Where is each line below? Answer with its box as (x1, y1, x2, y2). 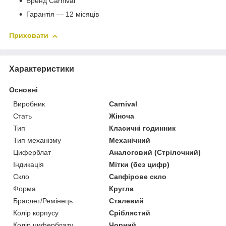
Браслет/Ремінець (13, 196, 73, 205)
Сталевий (109, 196, 144, 205)
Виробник (13, 99, 45, 108)
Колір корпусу (13, 208, 59, 217)
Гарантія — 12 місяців (26, 10, 99, 19)
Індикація (13, 160, 44, 168)
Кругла (109, 184, 134, 193)
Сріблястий (109, 208, 151, 217)
